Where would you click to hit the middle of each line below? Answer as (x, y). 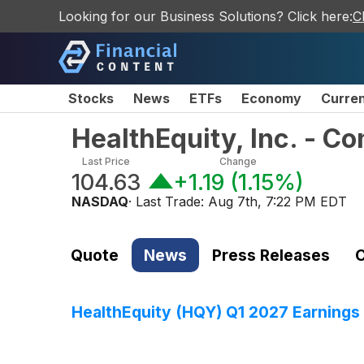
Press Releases (271, 255)
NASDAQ (100, 201)
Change (238, 161)
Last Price (106, 161)
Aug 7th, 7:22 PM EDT (277, 201)
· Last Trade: (168, 201)
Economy (271, 98)
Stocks (91, 98)
